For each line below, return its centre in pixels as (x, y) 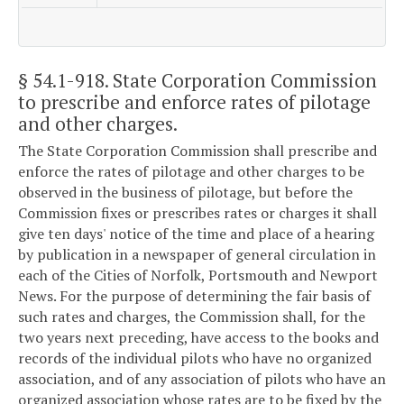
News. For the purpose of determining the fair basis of (194, 296)
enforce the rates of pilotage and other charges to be (191, 172)
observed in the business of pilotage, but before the (185, 193)
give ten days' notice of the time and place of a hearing (196, 234)
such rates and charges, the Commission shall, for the (192, 317)
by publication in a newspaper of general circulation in (197, 255)
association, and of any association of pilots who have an (202, 379)
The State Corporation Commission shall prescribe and (197, 151)
